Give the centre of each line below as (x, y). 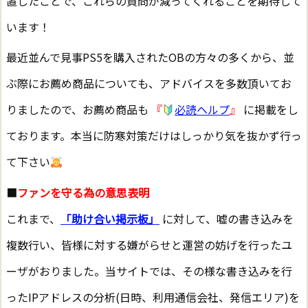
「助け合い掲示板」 (110, 218)
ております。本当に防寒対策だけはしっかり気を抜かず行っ (154, 136)
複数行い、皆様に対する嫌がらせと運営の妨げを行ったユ (149, 244)
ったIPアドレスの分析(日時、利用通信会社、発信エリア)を (153, 297)
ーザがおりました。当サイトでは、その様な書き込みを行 (149, 271)
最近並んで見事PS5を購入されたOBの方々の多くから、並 (150, 57)
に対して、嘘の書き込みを (227, 218)
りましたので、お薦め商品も (79, 110)
